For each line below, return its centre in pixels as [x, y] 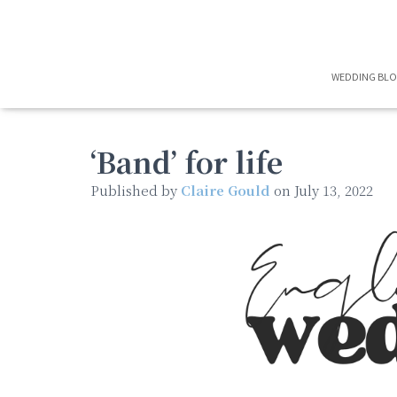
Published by [136, 190]
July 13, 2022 [334, 190]
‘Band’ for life [187, 161]
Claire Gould [226, 190]
